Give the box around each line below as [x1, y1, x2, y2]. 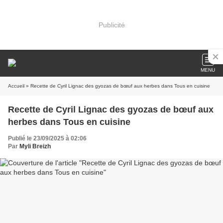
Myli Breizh [19, 143, 51, 150]
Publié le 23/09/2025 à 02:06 [8, 135, 87, 142]
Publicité [98, 20, 125, 29]
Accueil [8, 83, 24, 89]
